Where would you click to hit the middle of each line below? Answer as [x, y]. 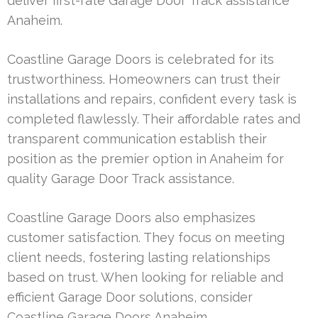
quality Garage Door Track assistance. [121, 179]
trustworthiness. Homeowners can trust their [144, 79]
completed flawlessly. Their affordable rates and [154, 119]
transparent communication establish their [137, 139]
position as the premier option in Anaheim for [146, 159]
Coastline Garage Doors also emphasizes [131, 218]
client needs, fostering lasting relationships [139, 258]
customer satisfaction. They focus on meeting [146, 238]
